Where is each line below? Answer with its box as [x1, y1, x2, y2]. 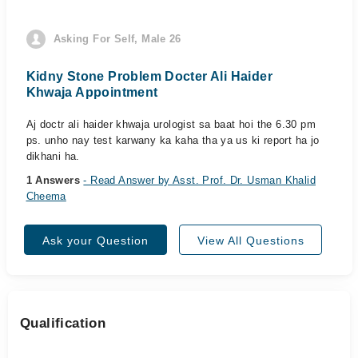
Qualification [20, 316, 106, 331]
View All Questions [197, 234, 304, 247]
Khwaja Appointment [26, 86, 158, 99]
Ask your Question [42, 234, 149, 247]
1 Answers [26, 174, 84, 186]
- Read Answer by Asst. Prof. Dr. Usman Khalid [83, 174, 316, 186]
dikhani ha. [26, 150, 80, 162]
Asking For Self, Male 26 [53, 33, 181, 45]
